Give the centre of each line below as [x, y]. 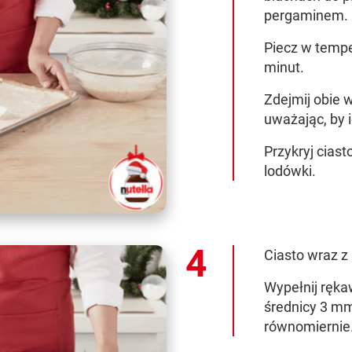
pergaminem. [306, 15]
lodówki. [290, 170]
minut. [284, 67]
